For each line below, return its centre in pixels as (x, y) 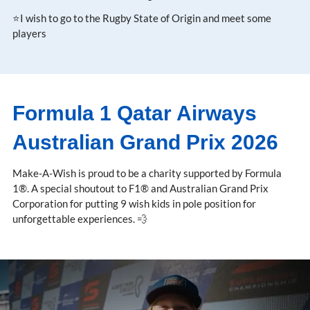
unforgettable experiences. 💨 (80, 218)
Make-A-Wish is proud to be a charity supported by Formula (147, 173)
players (29, 33)
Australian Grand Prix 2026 (145, 142)
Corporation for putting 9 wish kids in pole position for (134, 203)
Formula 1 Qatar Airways (135, 113)
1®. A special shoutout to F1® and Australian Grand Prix (140, 188)
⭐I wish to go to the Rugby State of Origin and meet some (142, 18)
